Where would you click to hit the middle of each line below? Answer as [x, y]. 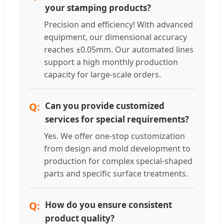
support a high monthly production [111, 62]
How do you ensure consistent [108, 205]
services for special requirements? [117, 119]
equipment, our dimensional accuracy [115, 37]
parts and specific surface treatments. [116, 174]
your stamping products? [98, 8]
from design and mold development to [117, 149]
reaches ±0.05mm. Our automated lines [119, 50]
